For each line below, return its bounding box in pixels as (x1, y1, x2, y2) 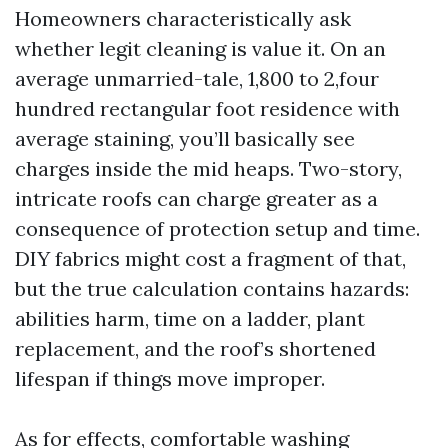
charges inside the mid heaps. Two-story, (15, 155, 402, 181)
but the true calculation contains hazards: (15, 275, 409, 301)
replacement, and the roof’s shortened (15, 335, 376, 361)
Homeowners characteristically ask (15, 5, 351, 31)
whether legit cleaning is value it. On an (15, 35, 386, 61)
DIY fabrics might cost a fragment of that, (15, 245, 406, 271)
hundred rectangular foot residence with (15, 95, 400, 121)
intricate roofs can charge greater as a (15, 185, 378, 211)
